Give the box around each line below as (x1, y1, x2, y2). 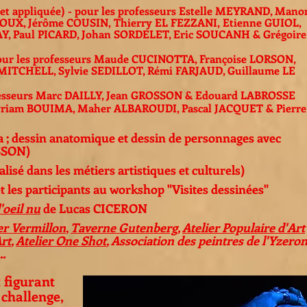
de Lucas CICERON (43, 200, 147, 217)
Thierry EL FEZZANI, (111, 15, 223, 29)
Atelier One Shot (16, 232, 106, 249)
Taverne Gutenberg (71, 219, 177, 236)
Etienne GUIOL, (223, 15, 301, 29)
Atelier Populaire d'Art (182, 219, 305, 236)
